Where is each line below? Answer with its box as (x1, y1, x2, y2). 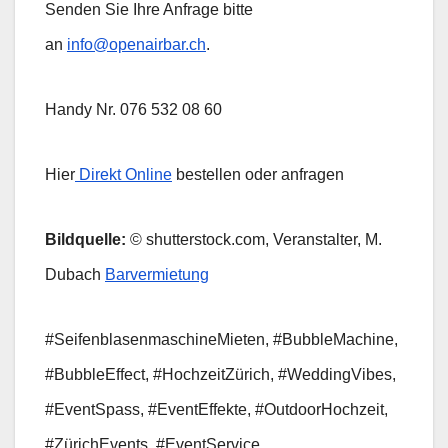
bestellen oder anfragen (172, 165, 344, 183)
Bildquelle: (45, 230, 126, 248)
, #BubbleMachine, (265, 330, 398, 348)
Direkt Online (75, 165, 172, 183)
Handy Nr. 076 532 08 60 (45, 100, 222, 118)
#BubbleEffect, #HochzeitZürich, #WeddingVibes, (45, 365, 396, 383)
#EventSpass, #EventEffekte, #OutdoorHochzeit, (45, 400, 388, 418)
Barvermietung (105, 265, 209, 283)
